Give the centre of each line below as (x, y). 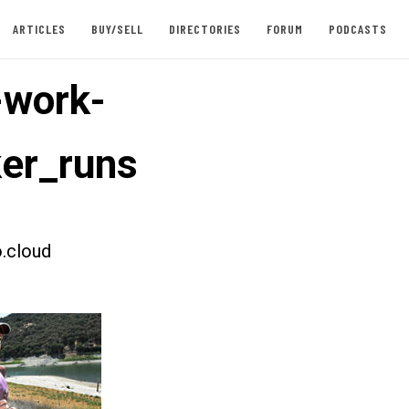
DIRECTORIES (204, 29)
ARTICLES (39, 29)
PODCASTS (357, 29)
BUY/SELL (117, 29)
